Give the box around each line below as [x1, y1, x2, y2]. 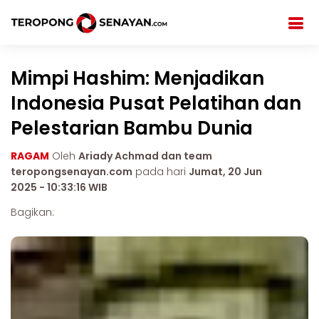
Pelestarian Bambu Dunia [11, 115, 253, 141]
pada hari [132, 164, 189, 179]
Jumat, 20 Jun [189, 164, 262, 179]
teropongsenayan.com [11, 164, 132, 179]
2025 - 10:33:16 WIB [11, 180, 108, 194]
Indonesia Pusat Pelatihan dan [11, 90, 301, 116]
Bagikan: [11, 205, 54, 219]
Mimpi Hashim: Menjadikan [11, 66, 264, 91]
